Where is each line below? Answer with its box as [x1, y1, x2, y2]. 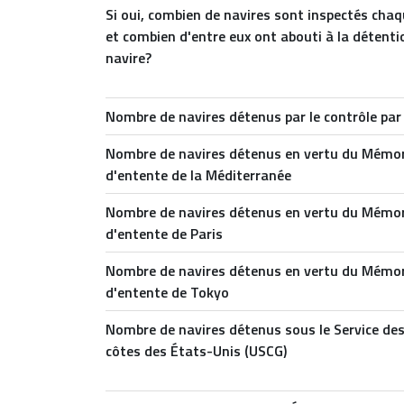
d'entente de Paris [106, 223, 223, 244]
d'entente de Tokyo [106, 281, 229, 303]
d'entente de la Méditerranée [106, 164, 291, 186]
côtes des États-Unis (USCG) [106, 340, 287, 362]
